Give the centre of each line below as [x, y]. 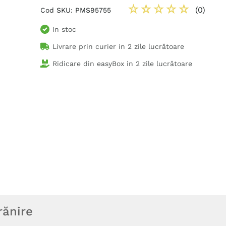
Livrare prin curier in [89, 46]
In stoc [64, 29]
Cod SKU [55, 10]
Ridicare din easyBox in [93, 64]
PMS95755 [93, 10]
